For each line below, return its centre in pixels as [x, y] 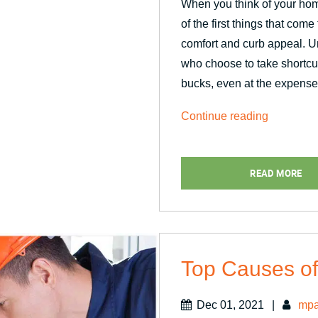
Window [288, 215]
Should [286, 135]
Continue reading [225, 116]
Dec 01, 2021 [230, 305]
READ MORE [276, 173]
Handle [286, 195]
